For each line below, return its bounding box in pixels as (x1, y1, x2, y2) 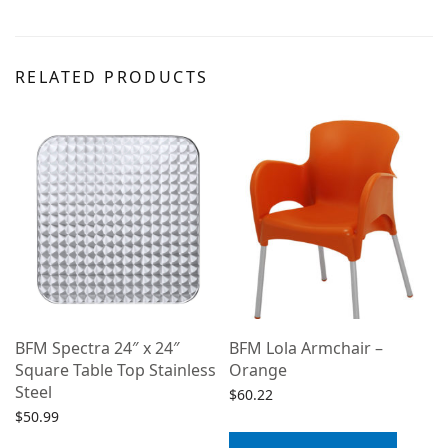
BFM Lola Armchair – (229, 337, 383, 360)
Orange (229, 359, 287, 382)
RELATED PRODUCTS (15, 66, 209, 89)
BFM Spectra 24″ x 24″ (15, 337, 180, 360)
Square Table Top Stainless (15, 359, 216, 382)
